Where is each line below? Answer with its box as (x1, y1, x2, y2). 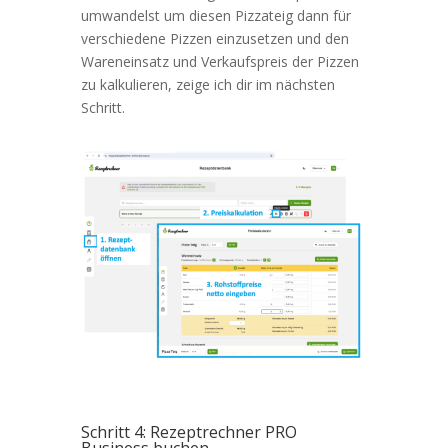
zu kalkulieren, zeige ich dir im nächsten (80, 74, 335, 94)
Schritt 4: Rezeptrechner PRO (80, 421, 297, 444)
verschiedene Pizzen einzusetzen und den (80, 28, 349, 48)
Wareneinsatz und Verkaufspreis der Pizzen (80, 51, 359, 71)
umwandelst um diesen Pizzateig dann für (80, 5, 351, 25)
